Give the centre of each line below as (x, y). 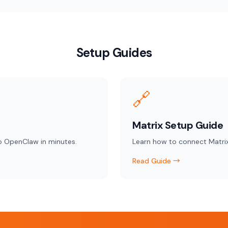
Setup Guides (114, 53)
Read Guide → (156, 161)
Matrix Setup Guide (178, 125)
